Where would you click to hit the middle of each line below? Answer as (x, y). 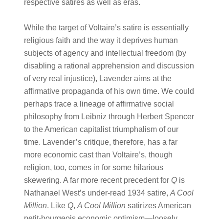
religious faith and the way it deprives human (101, 40)
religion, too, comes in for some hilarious (93, 167)
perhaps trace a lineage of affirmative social (99, 104)
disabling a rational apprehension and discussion (109, 66)
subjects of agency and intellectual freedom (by (105, 53)
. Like (57, 206)
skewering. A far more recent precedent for (97, 180)
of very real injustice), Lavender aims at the (98, 78)
